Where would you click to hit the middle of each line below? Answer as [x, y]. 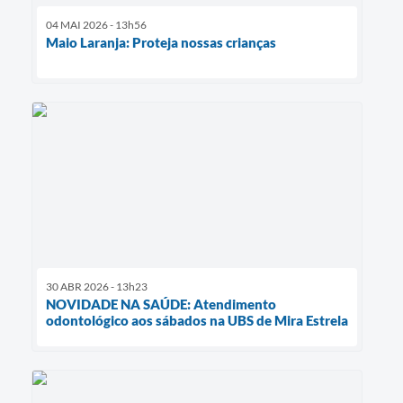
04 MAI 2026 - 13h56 [96, 24]
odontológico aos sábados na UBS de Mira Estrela [197, 320]
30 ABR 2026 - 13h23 [97, 286]
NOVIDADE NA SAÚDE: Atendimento [161, 304]
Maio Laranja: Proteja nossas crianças [161, 42]
